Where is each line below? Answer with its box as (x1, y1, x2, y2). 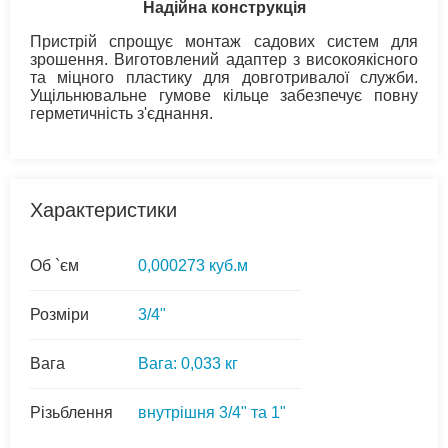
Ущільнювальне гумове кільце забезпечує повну (30, 86, 418, 104)
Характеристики (30, 198, 177, 221)
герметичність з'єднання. (30, 104, 213, 122)
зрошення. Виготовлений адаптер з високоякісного (30, 50, 418, 68)
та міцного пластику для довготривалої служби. (30, 68, 418, 86)
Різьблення (30, 403, 113, 421)
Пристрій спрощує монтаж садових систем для (30, 32, 418, 50)
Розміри (30, 305, 89, 323)
